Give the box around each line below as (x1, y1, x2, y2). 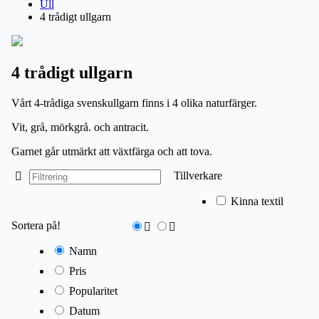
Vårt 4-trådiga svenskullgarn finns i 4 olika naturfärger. (11, 96, 257, 109)
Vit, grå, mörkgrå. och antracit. (11, 120, 149, 133)
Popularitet (69, 284, 117, 297)
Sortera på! (11, 219, 61, 231)
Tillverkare (173, 169, 222, 182)
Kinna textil (230, 194, 283, 207)
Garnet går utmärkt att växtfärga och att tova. (11, 145, 212, 157)
